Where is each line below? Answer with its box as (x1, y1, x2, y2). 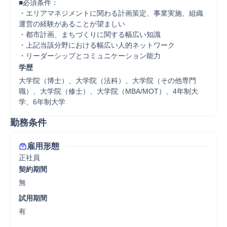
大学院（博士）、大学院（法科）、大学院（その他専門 (19, 77, 196, 85)
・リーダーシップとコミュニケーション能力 (19, 52, 161, 60)
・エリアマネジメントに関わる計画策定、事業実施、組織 (19, 9, 203, 17)
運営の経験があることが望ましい (19, 20, 125, 28)
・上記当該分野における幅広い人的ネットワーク (19, 41, 175, 49)
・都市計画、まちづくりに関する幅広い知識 (19, 30, 161, 39)
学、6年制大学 (19, 98, 65, 106)
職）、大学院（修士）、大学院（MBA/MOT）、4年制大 (19, 87, 198, 95)
